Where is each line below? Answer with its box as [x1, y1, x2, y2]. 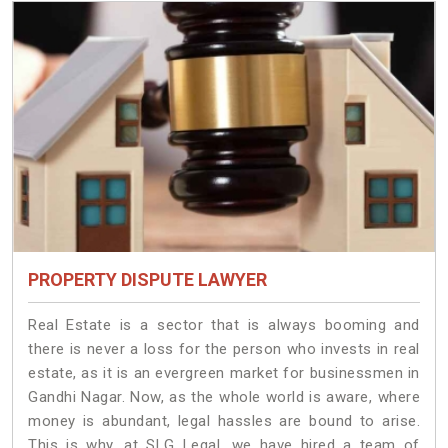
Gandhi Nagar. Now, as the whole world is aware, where [28, 388, 420, 407]
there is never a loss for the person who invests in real [28, 340, 420, 359]
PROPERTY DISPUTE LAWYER [28, 269, 267, 291]
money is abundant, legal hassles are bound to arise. [28, 412, 420, 431]
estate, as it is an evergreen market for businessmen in [28, 364, 420, 383]
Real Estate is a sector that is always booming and [28, 316, 420, 335]
